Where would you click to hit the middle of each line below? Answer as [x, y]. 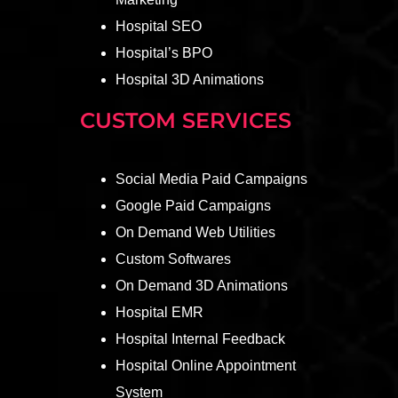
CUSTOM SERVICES [185, 120]
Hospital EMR [159, 312]
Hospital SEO [158, 26]
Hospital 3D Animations [189, 79]
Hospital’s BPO [163, 52]
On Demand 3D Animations [201, 285]
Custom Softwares [173, 259]
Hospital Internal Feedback [200, 338]
